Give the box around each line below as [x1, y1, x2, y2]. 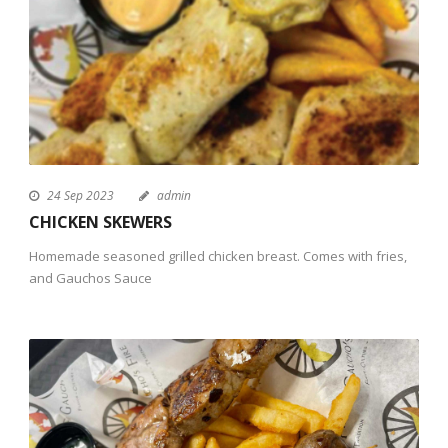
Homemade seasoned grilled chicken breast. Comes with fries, [29, 247, 407, 266]
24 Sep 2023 [47, 187, 114, 205]
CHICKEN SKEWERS [29, 211, 172, 234]
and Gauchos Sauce [29, 269, 152, 288]
